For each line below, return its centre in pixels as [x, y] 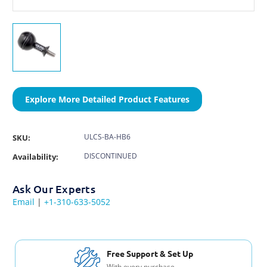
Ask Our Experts [54, 188]
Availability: [35, 156]
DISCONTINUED [111, 156]
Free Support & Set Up [150, 254]
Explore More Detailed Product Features [107, 99]
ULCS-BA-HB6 [107, 136]
